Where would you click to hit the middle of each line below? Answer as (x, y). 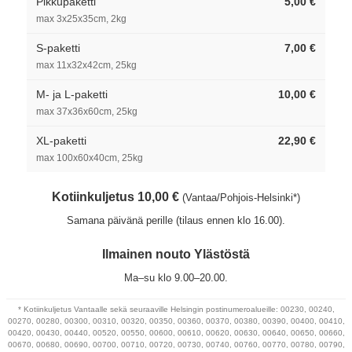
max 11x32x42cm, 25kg (86, 65)
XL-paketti (61, 140)
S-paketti (58, 48)
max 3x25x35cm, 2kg (81, 18)
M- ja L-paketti (72, 94)
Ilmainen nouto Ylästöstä (176, 254)
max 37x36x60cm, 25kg (87, 111)
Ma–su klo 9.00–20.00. (176, 277)
